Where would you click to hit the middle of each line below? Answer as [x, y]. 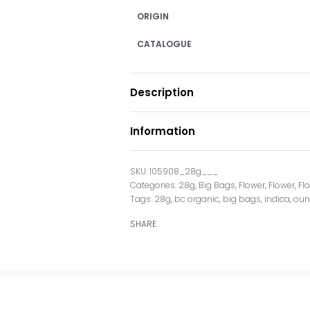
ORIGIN [153, 16]
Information [163, 131]
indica [277, 199]
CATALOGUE [165, 44]
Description [162, 92]
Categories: [155, 185]
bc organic [197, 199]
